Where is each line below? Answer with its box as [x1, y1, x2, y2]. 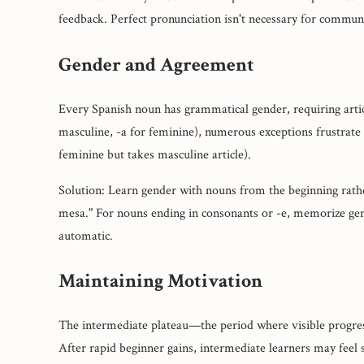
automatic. [58, 227, 113, 245]
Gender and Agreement [58, 51, 254, 77]
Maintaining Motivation [58, 268, 262, 294]
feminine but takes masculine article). [58, 145, 251, 163]
